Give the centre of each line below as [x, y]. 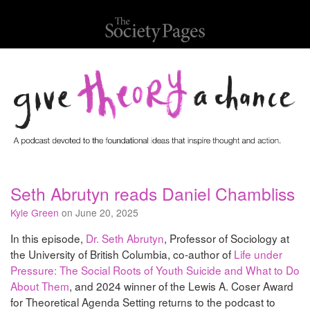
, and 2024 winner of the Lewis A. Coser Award [181, 286]
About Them [40, 286]
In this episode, [48, 238]
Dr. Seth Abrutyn [125, 238]
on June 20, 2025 [99, 213]
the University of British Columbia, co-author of [122, 254]
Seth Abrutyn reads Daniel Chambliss [153, 194]
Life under [258, 254]
